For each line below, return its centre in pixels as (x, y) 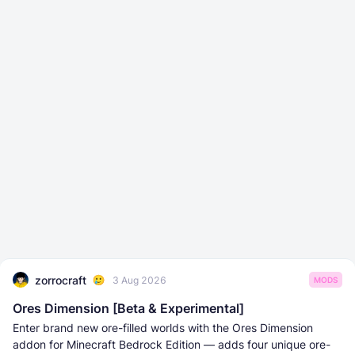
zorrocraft (61, 280)
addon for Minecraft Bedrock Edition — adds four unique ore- (172, 344)
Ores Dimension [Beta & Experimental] (128, 308)
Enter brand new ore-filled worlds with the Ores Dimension (163, 328)
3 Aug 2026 (139, 280)
